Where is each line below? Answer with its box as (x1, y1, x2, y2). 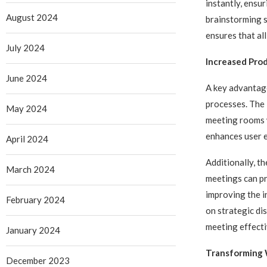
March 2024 (6, 164, 55, 175)
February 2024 (6, 194, 65, 205)
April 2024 (6, 133, 48, 144)
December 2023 (6, 255, 70, 266)
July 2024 (6, 42, 45, 53)
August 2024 (6, 12, 58, 23)
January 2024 (6, 225, 60, 235)
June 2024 (6, 73, 47, 83)
